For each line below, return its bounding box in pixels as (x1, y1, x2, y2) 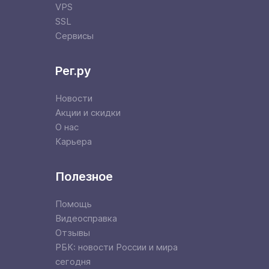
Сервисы (55, 30, 94, 41)
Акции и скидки (55, 107, 121, 118)
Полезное (55, 169, 113, 184)
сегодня (55, 256, 91, 267)
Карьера (55, 136, 92, 147)
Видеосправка (55, 213, 117, 224)
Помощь (55, 198, 92, 210)
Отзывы (55, 227, 90, 238)
